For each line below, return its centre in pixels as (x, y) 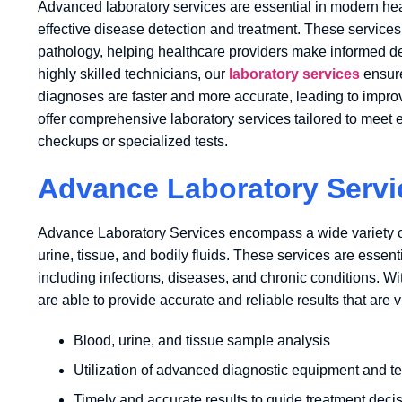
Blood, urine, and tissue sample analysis (202, 340)
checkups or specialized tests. (133, 141)
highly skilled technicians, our (133, 74)
